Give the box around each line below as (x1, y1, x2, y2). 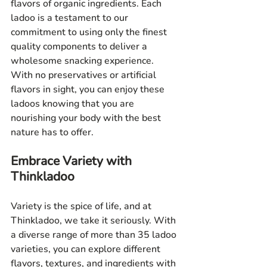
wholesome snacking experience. (11, 54, 156, 68)
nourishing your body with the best (11, 111, 163, 125)
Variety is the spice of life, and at (11, 200, 154, 213)
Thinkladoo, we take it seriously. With (11, 214, 178, 228)
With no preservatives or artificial (11, 69, 159, 82)
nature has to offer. (11, 126, 94, 139)
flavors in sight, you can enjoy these (11, 83, 167, 97)
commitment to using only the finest (11, 26, 169, 39)
